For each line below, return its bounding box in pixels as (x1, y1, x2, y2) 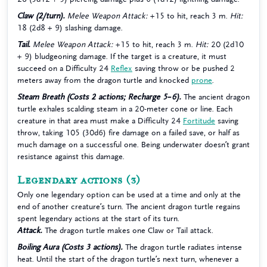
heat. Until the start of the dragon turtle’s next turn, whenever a (17, 255, 238, 263)
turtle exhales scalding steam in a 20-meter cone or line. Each (17, 105, 232, 113)
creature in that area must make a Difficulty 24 (17, 117, 183, 125)
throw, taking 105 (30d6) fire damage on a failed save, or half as (17, 129, 240, 136)
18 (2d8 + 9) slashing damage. (17, 24, 123, 32)
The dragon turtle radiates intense (123, 243, 242, 251)
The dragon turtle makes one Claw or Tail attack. (42, 226, 213, 234)
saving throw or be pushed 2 (132, 64, 235, 72)
